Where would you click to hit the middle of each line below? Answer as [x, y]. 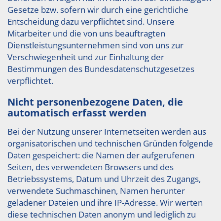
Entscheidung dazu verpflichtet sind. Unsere [91, 21]
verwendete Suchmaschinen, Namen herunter [96, 191]
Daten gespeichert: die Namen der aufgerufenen [101, 155]
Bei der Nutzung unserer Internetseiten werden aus [107, 131]
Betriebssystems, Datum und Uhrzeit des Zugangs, [104, 179]
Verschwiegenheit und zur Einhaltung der [86, 57]
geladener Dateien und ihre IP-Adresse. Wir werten [105, 203]
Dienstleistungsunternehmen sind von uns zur [95, 45]
